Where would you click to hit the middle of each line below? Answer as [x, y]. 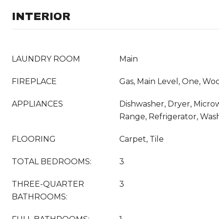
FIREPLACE [34, 81]
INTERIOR [41, 17]
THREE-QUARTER [48, 184]
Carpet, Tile [142, 139]
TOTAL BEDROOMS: [52, 162]
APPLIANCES [37, 104]
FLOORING [34, 139]
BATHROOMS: [40, 197]
